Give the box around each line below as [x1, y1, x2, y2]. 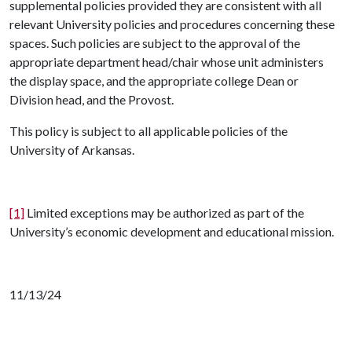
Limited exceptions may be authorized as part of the [24, 205, 304, 220]
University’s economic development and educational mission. [9, 224, 334, 239]
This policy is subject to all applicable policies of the [9, 123, 288, 138]
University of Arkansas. [9, 142, 144, 157]
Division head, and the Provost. [9, 92, 176, 107]
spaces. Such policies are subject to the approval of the [9, 35, 300, 50]
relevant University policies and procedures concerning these [9, 16, 335, 31]
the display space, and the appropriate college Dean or [9, 73, 299, 88]
